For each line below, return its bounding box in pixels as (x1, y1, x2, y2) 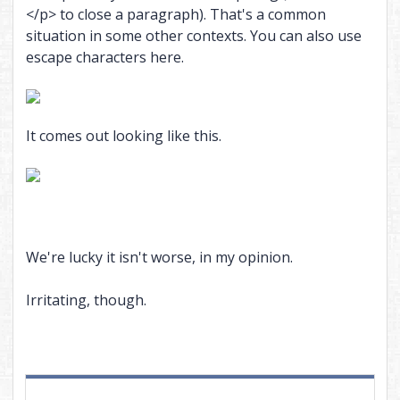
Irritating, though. (25, 290, 146, 311)
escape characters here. (25, 47, 184, 68)
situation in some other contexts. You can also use (25, 26, 362, 46)
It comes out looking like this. (25, 126, 221, 146)
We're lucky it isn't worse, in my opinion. (25, 247, 293, 268)
